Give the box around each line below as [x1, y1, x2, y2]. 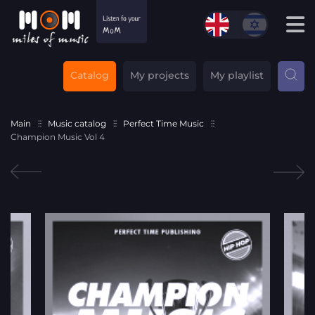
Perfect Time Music [123, 117, 204, 129]
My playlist [210, 68, 264, 82]
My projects [130, 68, 189, 82]
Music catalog [48, 117, 106, 129]
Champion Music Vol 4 [11, 131, 105, 142]
